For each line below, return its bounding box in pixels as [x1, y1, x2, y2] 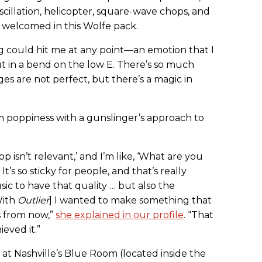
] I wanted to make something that [49, 195, 212, 206]
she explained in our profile [56, 209, 184, 221]
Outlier [18, 195, 49, 206]
